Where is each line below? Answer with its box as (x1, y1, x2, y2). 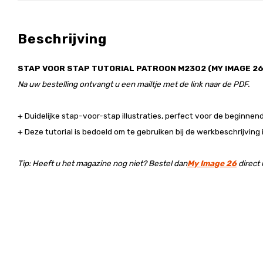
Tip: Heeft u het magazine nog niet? (18, 159, 149, 168)
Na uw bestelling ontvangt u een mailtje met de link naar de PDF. (18, 79, 251, 89)
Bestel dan (149, 159, 187, 168)
